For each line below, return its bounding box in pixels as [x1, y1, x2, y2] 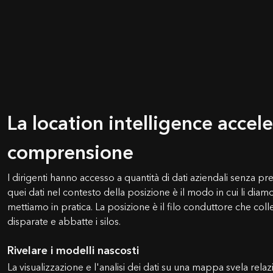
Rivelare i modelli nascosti [7, 241, 139, 260]
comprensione [7, 136, 133, 170]
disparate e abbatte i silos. [7, 213, 121, 230]
